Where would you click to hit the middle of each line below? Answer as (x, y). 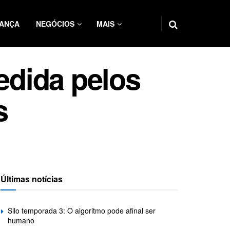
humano (21, 221)
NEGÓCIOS (55, 24)
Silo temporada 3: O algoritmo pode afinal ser (82, 211)
